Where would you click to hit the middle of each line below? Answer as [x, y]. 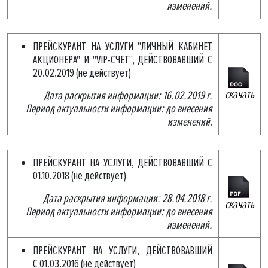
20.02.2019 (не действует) [82, 73]
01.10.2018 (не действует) [80, 176]
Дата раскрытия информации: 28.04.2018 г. [128, 199]
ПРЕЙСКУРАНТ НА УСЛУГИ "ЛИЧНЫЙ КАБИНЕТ [123, 47]
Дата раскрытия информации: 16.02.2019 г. [128, 96]
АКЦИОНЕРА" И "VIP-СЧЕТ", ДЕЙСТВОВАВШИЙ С [123, 60]
